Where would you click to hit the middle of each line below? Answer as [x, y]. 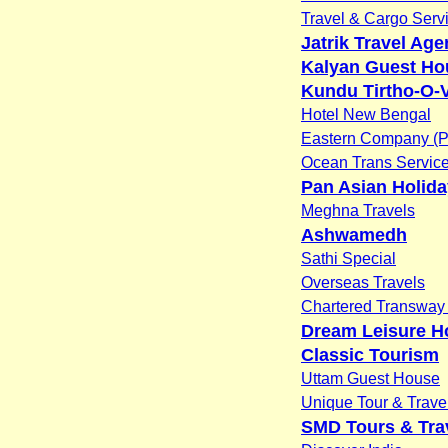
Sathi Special [348, 258]
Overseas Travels [363, 282]
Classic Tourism [370, 354]
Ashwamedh [354, 234]
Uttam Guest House [370, 378]
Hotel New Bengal [366, 114]
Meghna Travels [358, 210]
